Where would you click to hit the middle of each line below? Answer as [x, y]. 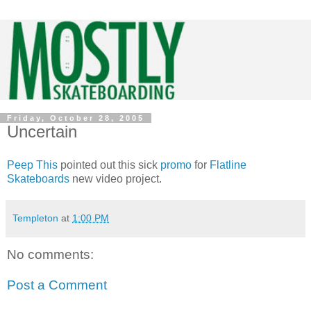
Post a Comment [57, 285]
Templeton [35, 218]
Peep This [32, 165]
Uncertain [42, 132]
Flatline [228, 165]
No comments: [50, 255]
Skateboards [38, 178]
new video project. [116, 178]
